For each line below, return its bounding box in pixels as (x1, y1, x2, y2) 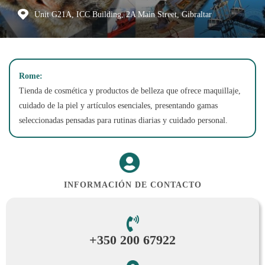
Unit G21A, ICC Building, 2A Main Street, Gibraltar (34, 10, 212, 19)
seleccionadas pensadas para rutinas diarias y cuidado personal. (19, 116, 228, 125)
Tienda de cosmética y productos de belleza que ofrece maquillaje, (19, 86, 241, 95)
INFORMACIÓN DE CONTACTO (63, 180, 202, 189)
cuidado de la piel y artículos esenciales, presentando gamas (19, 101, 218, 110)
